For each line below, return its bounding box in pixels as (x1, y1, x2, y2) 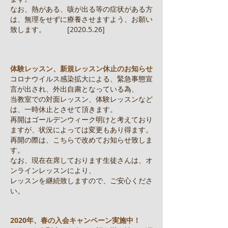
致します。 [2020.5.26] (10, 24, 105, 34)
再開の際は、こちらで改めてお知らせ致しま (10, 135, 153, 145)
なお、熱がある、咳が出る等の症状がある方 (10, 4, 153, 14)
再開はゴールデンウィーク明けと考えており (10, 115, 153, 124)
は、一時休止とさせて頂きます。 (10, 104, 117, 114)
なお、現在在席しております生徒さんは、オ (10, 155, 153, 165)
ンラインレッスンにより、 (10, 165, 96, 175)
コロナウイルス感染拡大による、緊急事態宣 (10, 74, 153, 83)
